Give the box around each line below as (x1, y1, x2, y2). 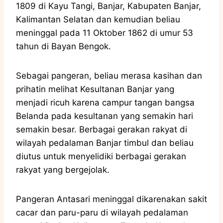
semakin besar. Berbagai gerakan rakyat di (16, 124, 187, 134)
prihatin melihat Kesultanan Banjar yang (16, 84, 174, 94)
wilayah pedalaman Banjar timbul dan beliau (16, 137, 194, 148)
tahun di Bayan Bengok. (16, 41, 111, 51)
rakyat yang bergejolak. (16, 164, 112, 175)
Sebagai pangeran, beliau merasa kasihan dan (16, 70, 202, 81)
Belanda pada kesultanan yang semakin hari (16, 111, 193, 121)
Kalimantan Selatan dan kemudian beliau (16, 14, 180, 24)
